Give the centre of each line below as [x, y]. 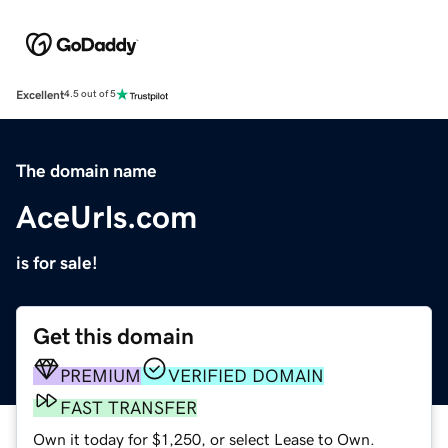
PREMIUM [100, 375]
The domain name [86, 170]
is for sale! [57, 262]
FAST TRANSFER [128, 407]
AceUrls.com [106, 216]
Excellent [40, 94]
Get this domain [113, 336]
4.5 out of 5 [90, 94]
